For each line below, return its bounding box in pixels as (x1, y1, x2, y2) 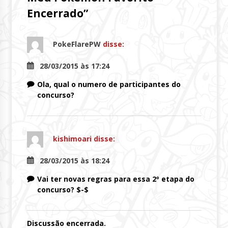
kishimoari (52, 133, 92, 144)
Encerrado (26, 6, 83, 20)
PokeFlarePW (52, 39, 101, 49)
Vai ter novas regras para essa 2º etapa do (37, 174, 194, 184)
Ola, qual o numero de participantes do (37, 79, 181, 89)
